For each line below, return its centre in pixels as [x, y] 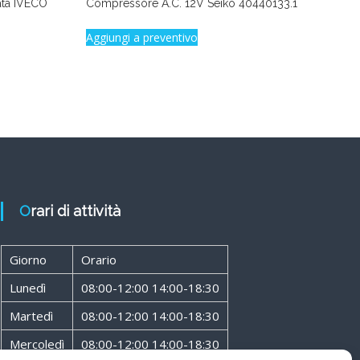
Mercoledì [37, 344]
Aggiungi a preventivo [142, 38]
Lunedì [27, 288]
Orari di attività [75, 211]
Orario [98, 260]
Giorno [28, 260]
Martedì [31, 316]
